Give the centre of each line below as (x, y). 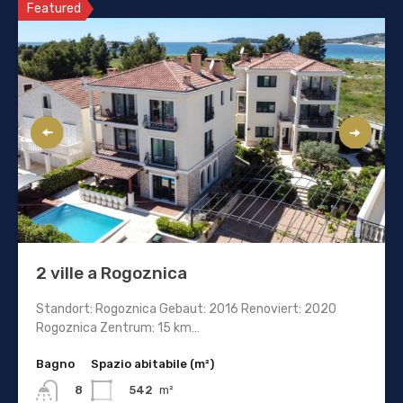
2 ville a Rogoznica (112, 273)
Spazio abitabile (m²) (152, 363)
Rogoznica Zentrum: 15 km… (118, 327)
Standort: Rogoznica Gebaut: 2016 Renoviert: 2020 (186, 309)
